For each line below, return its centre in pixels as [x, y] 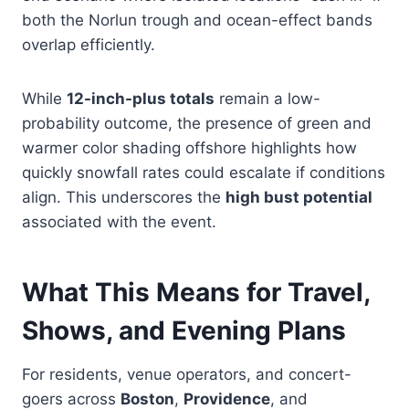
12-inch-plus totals [141, 98]
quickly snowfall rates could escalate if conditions [204, 172]
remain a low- [267, 98]
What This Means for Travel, [196, 292]
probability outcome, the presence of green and [197, 123]
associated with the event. [119, 221]
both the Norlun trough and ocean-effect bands [197, 20]
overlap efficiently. [89, 44]
